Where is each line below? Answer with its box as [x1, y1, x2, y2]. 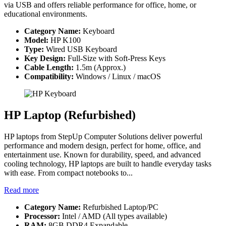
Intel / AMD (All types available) [62, 212, 167, 221]
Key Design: [24, 54, 68, 63]
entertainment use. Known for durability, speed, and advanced [4, 150, 201, 159]
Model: [24, 36, 50, 45]
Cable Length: [24, 63, 76, 72]
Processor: [24, 212, 62, 221]
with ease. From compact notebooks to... [4, 168, 133, 178]
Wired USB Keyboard [46, 45, 117, 54]
